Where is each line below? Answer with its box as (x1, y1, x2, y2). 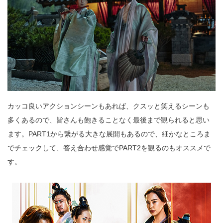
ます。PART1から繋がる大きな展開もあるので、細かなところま (7, 130, 211, 138)
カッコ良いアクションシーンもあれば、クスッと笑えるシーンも (7, 102, 210, 111)
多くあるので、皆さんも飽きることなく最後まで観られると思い (7, 116, 210, 124)
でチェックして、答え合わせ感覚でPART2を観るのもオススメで (7, 144, 211, 152)
